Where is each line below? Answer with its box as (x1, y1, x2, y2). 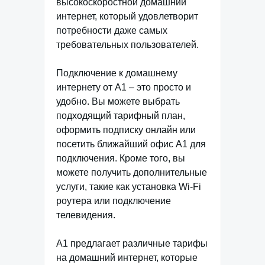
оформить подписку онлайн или (56, 125, 196, 135)
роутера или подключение (56, 196, 171, 206)
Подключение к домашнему (56, 68, 177, 78)
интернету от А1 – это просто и (56, 82, 191, 92)
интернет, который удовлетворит (56, 11, 198, 21)
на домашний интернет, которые (56, 253, 198, 263)
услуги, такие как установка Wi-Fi (56, 182, 201, 192)
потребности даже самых (56, 25, 167, 35)
